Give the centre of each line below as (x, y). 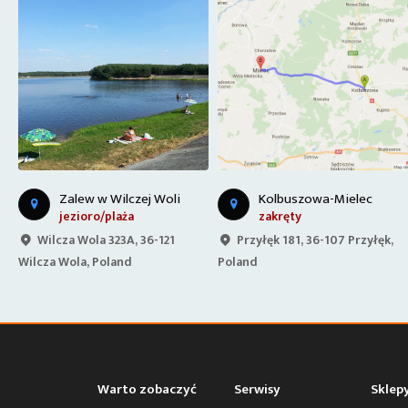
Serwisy (257, 389)
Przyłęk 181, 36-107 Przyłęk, (315, 240)
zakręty (280, 216)
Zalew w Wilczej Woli (120, 199)
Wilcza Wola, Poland (75, 262)
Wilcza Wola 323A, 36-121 (106, 240)
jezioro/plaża (97, 216)
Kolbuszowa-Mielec (316, 199)
